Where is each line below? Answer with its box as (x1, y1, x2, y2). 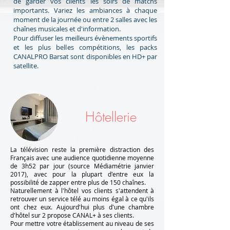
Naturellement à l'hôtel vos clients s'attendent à (10, 186, 154, 195)
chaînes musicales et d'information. (13, 24, 121, 34)
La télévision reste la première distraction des (10, 145, 154, 154)
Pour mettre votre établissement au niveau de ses (10, 219, 154, 228)
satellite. (13, 61, 39, 71)
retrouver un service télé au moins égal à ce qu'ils (10, 195, 154, 203)
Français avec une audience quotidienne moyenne (10, 154, 154, 162)
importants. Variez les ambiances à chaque (13, 6, 157, 15)
